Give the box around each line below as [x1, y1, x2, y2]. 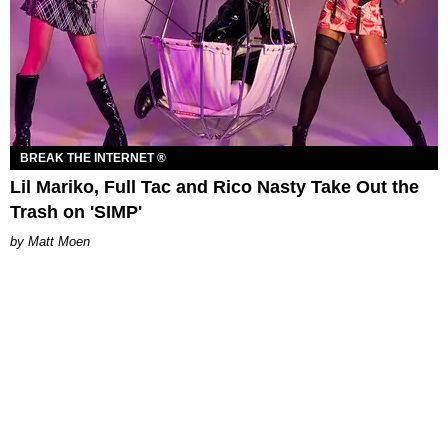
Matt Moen [28, 233, 90, 249]
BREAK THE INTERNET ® [20, 150, 166, 165]
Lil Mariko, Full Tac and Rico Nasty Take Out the [10, 176, 419, 197]
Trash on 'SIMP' [10, 201, 142, 222]
